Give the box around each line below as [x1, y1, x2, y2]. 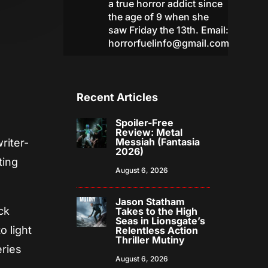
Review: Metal [115, 126, 183, 139]
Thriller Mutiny [115, 234, 185, 246]
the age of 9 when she [108, 11, 209, 23]
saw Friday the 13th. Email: [108, 24, 229, 36]
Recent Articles [77, 91, 159, 104]
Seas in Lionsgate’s [115, 215, 206, 227]
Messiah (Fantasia [115, 136, 200, 148]
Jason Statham [115, 196, 185, 208]
